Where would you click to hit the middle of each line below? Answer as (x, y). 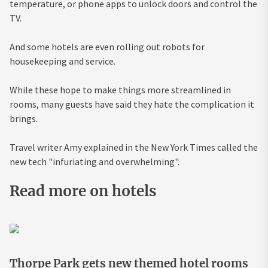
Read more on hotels (83, 191)
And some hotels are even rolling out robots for (107, 46)
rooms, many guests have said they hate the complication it (132, 104)
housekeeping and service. (63, 61)
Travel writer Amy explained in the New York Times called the (134, 147)
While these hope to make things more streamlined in (120, 89)
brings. (24, 118)
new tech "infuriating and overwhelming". (95, 161)
